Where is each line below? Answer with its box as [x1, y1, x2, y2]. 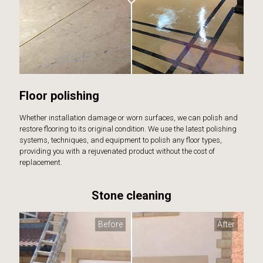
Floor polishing [19, 89, 99, 103]
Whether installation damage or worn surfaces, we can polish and [19, 113, 238, 123]
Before [98, 220, 123, 230]
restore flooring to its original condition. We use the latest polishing [19, 124, 237, 134]
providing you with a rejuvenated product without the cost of [19, 147, 215, 156]
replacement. [19, 158, 62, 167]
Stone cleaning [92, 188, 171, 203]
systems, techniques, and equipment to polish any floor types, [19, 136, 222, 145]
